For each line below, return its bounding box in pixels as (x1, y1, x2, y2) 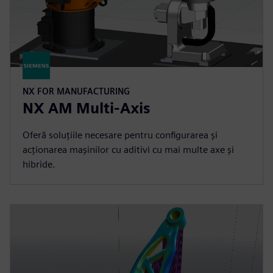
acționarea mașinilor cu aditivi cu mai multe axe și (23, 143, 234, 155)
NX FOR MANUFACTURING (23, 85, 130, 96)
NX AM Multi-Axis (23, 99, 151, 117)
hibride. (23, 158, 55, 170)
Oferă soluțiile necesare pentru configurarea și (23, 129, 218, 141)
